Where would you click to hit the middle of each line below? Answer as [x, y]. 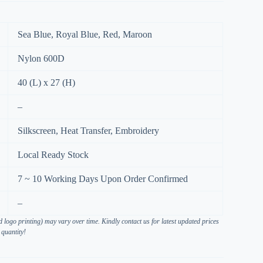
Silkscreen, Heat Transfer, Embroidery [88, 131]
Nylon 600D [41, 59]
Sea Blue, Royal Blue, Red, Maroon [85, 35]
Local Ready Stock [53, 155]
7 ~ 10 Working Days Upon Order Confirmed [103, 179]
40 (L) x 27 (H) [46, 83]
